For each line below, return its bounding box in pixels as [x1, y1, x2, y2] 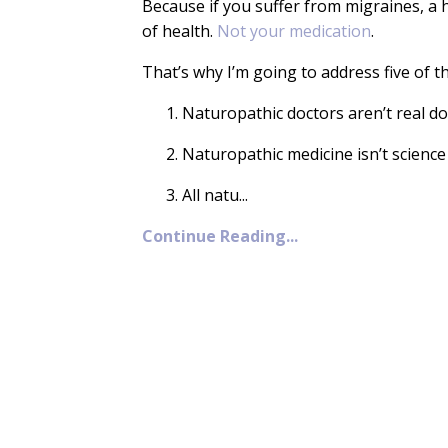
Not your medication [217, 19, 371, 42]
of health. [142, 19, 217, 42]
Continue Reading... [142, 224, 298, 247]
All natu [182, 183, 239, 206]
